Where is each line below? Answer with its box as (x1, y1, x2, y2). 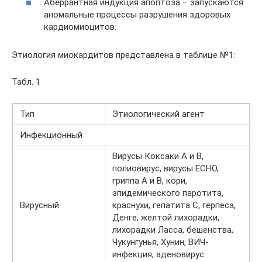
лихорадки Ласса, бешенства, (112, 225, 233, 235)
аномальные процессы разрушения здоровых (44, 9, 230, 20)
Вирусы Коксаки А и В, (112, 151, 204, 161)
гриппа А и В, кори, (112, 175, 187, 186)
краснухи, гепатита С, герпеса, (112, 200, 236, 211)
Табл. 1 (12, 77, 40, 87)
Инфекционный (20, 130, 82, 140)
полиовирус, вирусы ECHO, (112, 163, 219, 174)
